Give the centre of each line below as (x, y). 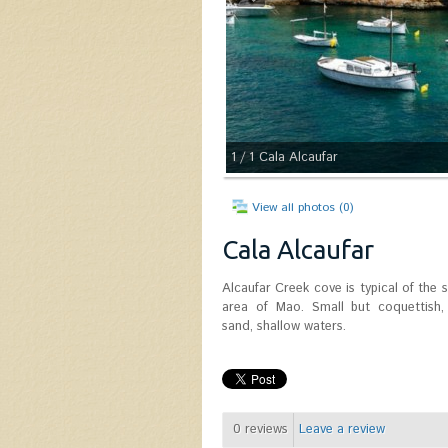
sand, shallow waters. (284, 326)
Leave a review (342, 429)
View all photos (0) (303, 207)
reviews (264, 429)
